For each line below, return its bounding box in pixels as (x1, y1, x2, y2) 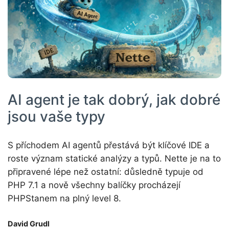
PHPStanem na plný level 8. (8, 193, 121, 204)
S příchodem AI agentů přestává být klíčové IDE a (8, 140, 210, 151)
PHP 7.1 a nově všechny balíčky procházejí (8, 180, 180, 191)
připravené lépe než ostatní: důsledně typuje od (8, 167, 203, 177)
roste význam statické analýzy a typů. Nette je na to (8, 153, 221, 164)
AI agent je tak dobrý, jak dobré (8, 90, 220, 108)
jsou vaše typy (8, 107, 105, 125)
